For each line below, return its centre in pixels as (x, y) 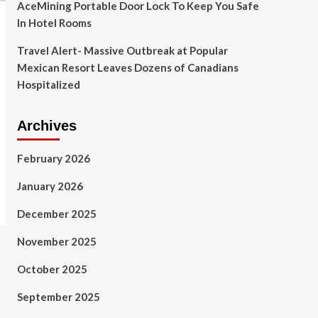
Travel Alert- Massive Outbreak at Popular (122, 50)
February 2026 (53, 158)
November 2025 (56, 241)
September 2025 (58, 297)
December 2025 (56, 214)
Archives (46, 126)
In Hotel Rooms (54, 23)
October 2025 (52, 269)
